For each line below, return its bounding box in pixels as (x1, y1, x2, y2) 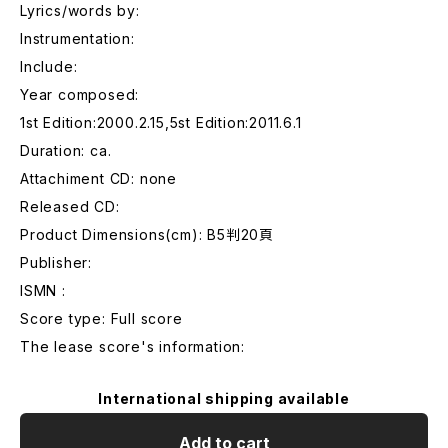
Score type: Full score (20, 310, 183, 327)
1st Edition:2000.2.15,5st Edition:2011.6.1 (20, 114, 302, 131)
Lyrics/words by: (20, 2, 140, 19)
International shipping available (98, 390, 350, 407)
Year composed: (20, 86, 140, 103)
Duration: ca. (20, 142, 112, 159)
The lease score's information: (20, 338, 245, 355)
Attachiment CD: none (20, 170, 177, 187)
